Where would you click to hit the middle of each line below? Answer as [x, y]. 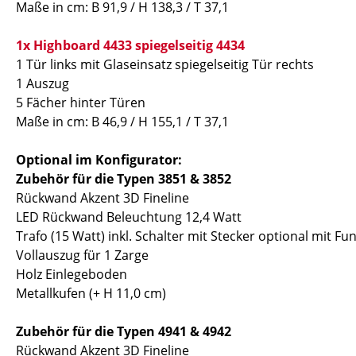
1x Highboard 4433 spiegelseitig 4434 [130, 45]
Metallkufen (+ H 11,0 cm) [91, 293]
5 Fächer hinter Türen [81, 103]
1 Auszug [43, 83]
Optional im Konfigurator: [99, 160]
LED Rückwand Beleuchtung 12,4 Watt [129, 217]
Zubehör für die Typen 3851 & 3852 [124, 179]
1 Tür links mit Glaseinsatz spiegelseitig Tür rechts [165, 64]
